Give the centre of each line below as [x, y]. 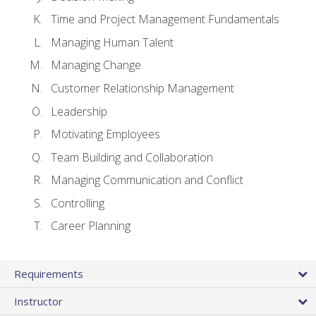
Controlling [78, 203]
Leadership [79, 111]
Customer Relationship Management [142, 89]
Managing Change [96, 65]
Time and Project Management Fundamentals [165, 19]
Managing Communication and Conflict [147, 180]
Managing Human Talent [112, 42]
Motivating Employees [105, 134]
